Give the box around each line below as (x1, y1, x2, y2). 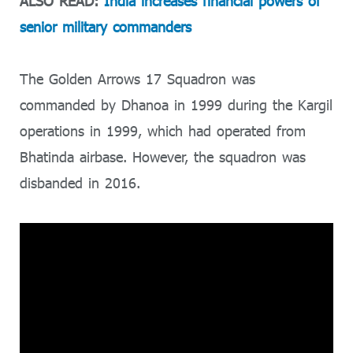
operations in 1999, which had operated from (20, 122, 306, 140)
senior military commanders (20, 17, 191, 35)
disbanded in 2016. (20, 174, 140, 192)
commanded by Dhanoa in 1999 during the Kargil (20, 96, 333, 114)
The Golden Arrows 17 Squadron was (20, 70, 255, 88)
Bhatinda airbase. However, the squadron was (20, 148, 306, 166)
